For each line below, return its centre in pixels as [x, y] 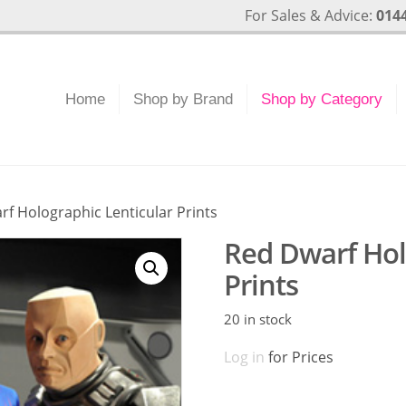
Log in [244, 357]
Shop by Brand [184, 99]
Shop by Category [322, 99]
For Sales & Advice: [310, 15]
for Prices [299, 357]
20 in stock [257, 319]
